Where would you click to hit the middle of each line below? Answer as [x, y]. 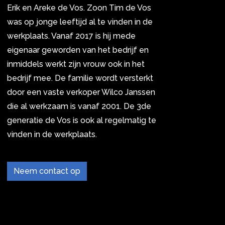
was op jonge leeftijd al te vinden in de [80, 22]
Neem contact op [47, 171]
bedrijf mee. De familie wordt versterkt [80, 78]
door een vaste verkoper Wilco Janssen [81, 92]
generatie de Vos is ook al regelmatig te [82, 120]
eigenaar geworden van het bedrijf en [78, 50]
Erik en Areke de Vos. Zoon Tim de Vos [79, 8]
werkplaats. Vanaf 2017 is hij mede [71, 36]
